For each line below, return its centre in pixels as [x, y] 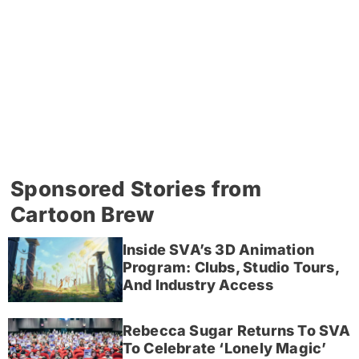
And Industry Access [198, 285]
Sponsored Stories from [136, 188]
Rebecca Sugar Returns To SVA [236, 330]
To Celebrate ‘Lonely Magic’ [224, 348]
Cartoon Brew [83, 214]
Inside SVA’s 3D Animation [218, 250]
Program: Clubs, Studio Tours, [231, 268]
